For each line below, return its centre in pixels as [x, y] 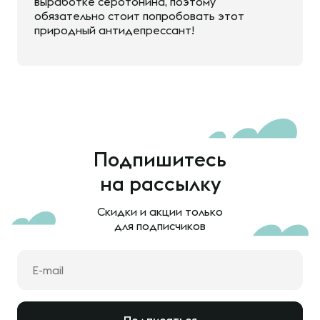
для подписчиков [160, 226]
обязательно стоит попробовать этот [139, 16]
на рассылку [160, 183]
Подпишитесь [160, 159]
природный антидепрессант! [114, 30]
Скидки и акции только [160, 211]
